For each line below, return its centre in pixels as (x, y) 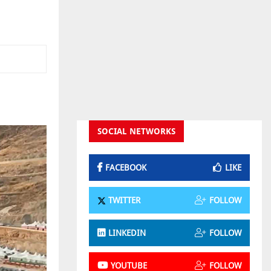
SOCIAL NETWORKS (136, 132)
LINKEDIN (127, 233)
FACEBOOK (126, 167)
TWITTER (123, 200)
